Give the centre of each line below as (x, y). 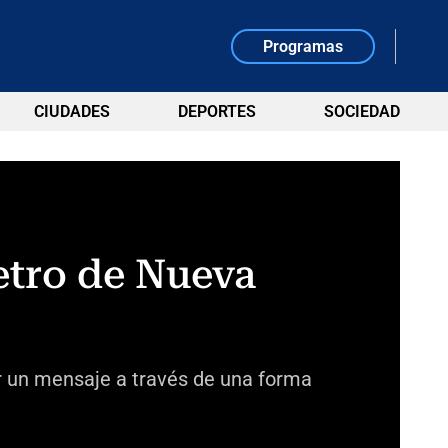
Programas (303, 46)
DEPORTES (216, 111)
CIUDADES (71, 111)
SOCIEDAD (361, 111)
